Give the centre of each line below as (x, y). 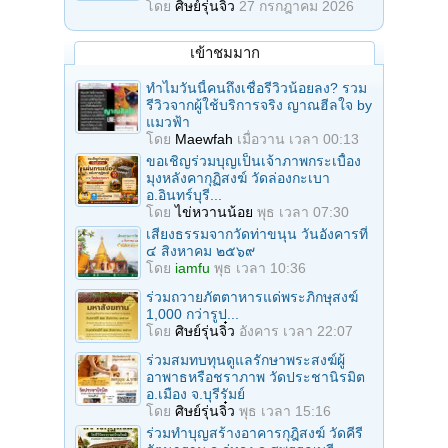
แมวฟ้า (168, 122)
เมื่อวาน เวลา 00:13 (298, 139)
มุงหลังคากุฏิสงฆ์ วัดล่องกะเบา (238, 178)
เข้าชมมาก (224, 53)
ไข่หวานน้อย (214, 212)
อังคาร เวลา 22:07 (296, 331)
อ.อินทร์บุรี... (184, 195)
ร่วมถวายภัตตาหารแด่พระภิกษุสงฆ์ (252, 297)
